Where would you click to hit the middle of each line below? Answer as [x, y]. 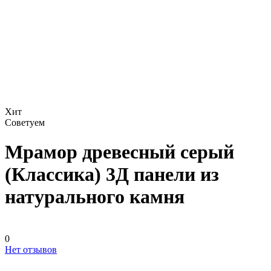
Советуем [25, 122]
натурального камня [95, 197]
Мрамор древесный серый [119, 152]
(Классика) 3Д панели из [112, 175]
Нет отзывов [31, 249]
